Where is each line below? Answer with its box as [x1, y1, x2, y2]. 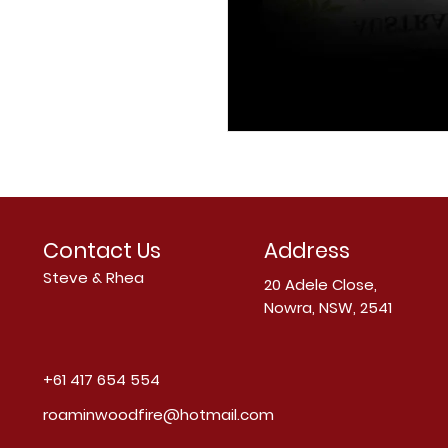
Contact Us [43, 236, 161, 266]
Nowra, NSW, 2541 [264, 297, 392, 319]
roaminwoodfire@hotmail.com [43, 404, 274, 426]
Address [264, 236, 350, 266]
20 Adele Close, [264, 274, 377, 296]
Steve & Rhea [43, 267, 144, 289]
